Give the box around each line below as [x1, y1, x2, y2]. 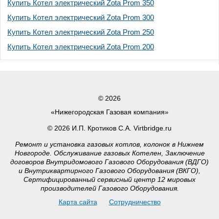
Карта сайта [58, 197, 97, 206]
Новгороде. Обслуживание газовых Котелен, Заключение [14, 149, 205, 157]
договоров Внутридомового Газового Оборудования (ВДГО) [10, 157, 209, 166]
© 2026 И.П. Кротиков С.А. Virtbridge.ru [47, 124, 172, 132]
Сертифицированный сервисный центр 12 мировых [23, 175, 196, 183]
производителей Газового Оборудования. [40, 184, 179, 192]
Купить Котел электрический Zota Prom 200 [7, 42, 154, 51]
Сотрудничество [109, 197, 161, 206]
